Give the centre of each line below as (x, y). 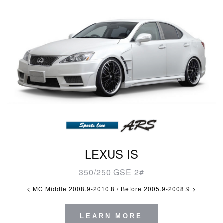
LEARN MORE (111, 216)
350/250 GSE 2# (111, 172)
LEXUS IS (111, 154)
